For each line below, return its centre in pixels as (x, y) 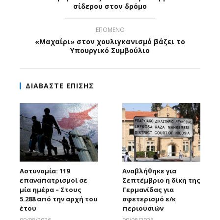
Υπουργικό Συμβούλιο (110, 51)
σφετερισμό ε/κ (149, 199)
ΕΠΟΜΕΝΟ (110, 30)
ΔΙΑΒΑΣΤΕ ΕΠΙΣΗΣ (60, 86)
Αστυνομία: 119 (45, 171)
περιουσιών (143, 208)
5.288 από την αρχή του (59, 199)
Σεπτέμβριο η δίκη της (161, 180)
